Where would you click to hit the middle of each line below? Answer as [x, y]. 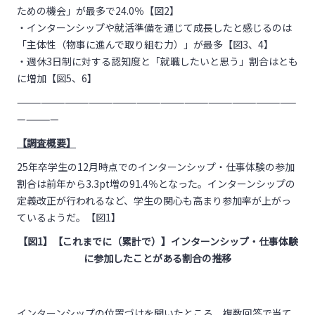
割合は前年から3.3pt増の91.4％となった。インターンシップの [156, 184]
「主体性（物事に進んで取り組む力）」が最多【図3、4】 [145, 44]
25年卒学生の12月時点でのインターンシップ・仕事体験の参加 [156, 167]
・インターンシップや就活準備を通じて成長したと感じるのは [154, 27]
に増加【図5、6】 [57, 78]
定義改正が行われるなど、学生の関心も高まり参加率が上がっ [154, 200]
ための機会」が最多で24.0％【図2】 [98, 11]
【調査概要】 [46, 143]
